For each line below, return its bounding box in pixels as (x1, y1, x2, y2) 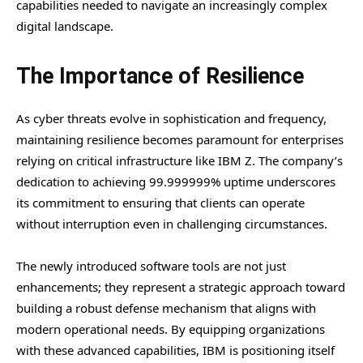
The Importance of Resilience (16, 62, 304, 89)
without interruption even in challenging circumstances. (16, 215, 327, 232)
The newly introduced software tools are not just (16, 257, 286, 274)
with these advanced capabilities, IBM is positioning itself (16, 341, 335, 358)
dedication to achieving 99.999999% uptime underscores (16, 173, 335, 190)
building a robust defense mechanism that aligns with (16, 299, 316, 316)
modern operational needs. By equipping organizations (16, 320, 325, 337)
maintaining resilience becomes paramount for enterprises (16, 130, 344, 147)
